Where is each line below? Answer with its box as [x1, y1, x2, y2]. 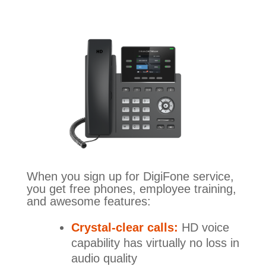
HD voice [178, 220, 229, 234]
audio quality [71, 251, 137, 265]
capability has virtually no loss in [71, 236, 239, 249]
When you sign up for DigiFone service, [26, 169, 234, 183]
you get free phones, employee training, [26, 182, 236, 195]
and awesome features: [26, 194, 151, 208]
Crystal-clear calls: [71, 220, 178, 234]
